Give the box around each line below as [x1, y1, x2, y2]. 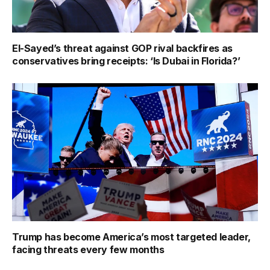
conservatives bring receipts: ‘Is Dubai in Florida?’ [12, 54, 240, 67]
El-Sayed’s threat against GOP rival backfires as [12, 42, 233, 54]
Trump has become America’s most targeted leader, [12, 231, 251, 243]
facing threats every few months [12, 243, 165, 256]
